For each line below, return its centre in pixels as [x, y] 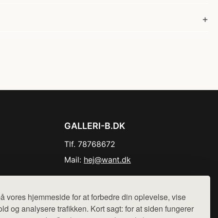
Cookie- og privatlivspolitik [107, 179]
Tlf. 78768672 [90, 144]
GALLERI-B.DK [95, 126]
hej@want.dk [107, 160]
